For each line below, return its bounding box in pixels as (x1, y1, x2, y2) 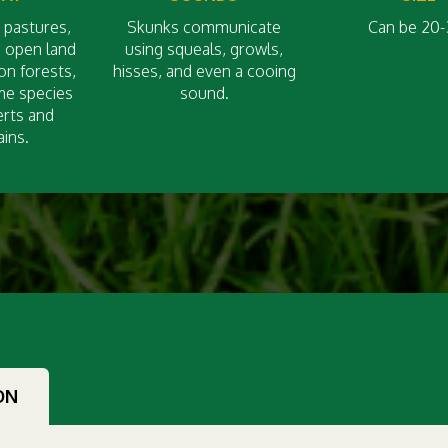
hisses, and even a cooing (112, 61, 296, 81)
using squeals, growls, (125, 39, 283, 59)
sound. (179, 83, 229, 103)
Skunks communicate (127, 17, 281, 37)
